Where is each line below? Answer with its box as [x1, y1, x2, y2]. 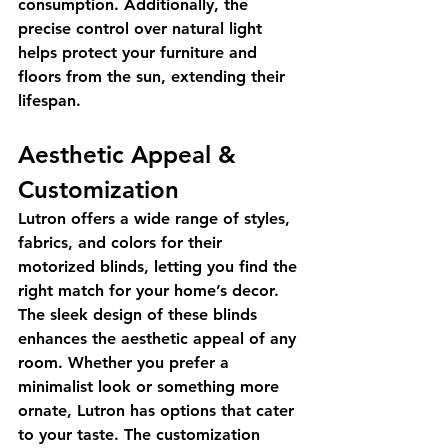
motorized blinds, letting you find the [18, 256, 302, 276]
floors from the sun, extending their [18, 66, 290, 86]
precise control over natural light [18, 18, 267, 38]
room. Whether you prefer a [18, 352, 234, 372]
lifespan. [18, 90, 81, 110]
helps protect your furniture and [18, 42, 262, 62]
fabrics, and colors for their [18, 232, 227, 252]
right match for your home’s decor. [18, 280, 284, 300]
